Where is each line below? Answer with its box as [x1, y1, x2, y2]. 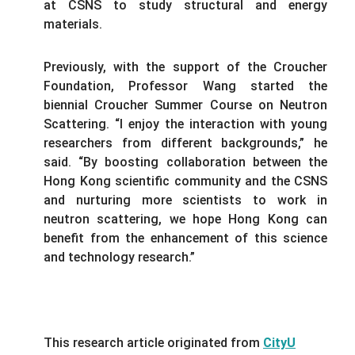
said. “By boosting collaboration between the [44, 154, 327, 170]
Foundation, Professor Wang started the [44, 78, 327, 94]
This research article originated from [44, 334, 263, 350]
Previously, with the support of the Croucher [44, 59, 327, 74]
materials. [44, 16, 109, 32]
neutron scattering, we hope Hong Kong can [44, 211, 327, 227]
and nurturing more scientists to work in [44, 192, 327, 208]
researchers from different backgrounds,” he [44, 135, 327, 151]
